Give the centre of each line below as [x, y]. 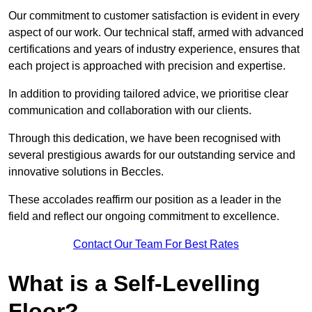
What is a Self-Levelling [134, 284]
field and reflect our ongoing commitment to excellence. [144, 217]
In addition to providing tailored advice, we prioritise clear [148, 94]
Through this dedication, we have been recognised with [145, 139]
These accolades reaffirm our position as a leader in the [145, 200]
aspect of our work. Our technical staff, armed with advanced [156, 33]
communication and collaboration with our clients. [130, 111]
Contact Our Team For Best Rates [156, 244]
